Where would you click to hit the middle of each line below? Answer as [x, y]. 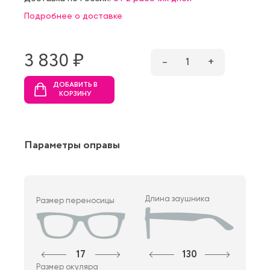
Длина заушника [177, 198]
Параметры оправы [72, 145]
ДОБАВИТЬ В [75, 85]
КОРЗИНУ [75, 94]
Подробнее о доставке [73, 15]
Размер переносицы [75, 200]
